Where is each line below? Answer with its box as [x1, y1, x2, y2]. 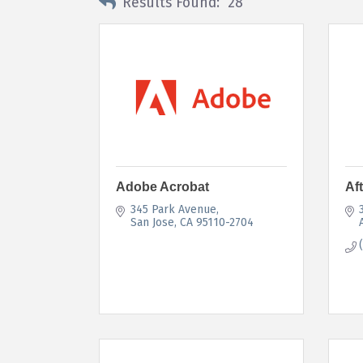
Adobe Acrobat [116, 179, 209, 194]
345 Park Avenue [130, 202, 216, 216]
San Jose [130, 215, 174, 229]
